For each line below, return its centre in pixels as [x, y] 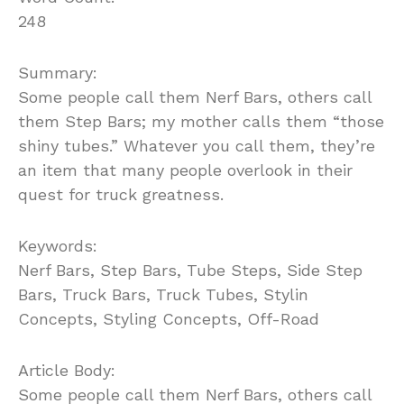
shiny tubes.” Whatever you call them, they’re [197, 146]
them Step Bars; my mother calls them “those [201, 122]
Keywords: [58, 246]
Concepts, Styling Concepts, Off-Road [169, 319]
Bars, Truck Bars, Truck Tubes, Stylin [163, 295]
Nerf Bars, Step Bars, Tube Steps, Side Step [190, 271]
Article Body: [67, 371]
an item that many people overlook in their [185, 170]
